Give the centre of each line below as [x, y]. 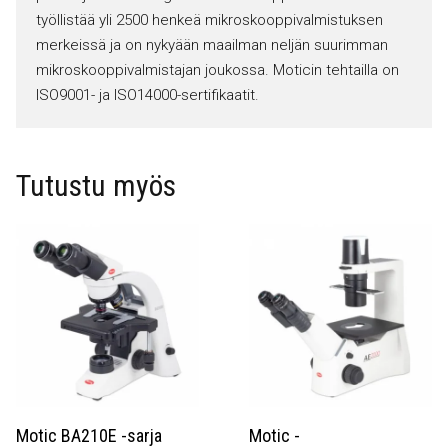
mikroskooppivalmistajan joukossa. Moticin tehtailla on [217, 70]
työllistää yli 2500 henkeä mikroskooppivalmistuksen [209, 20]
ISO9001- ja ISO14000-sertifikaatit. [147, 95]
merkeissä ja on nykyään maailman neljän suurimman [212, 45]
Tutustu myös [96, 186]
